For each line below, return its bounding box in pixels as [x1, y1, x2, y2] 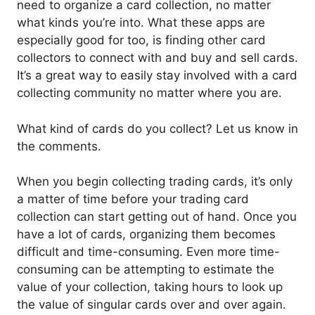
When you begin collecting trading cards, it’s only [17, 174, 292, 189]
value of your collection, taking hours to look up [17, 280, 283, 295]
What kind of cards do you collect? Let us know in [17, 121, 298, 136]
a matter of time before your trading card [17, 192, 249, 207]
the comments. [17, 139, 101, 153]
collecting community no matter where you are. [17, 86, 282, 101]
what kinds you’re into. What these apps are [17, 15, 265, 30]
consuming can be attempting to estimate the [17, 262, 274, 277]
